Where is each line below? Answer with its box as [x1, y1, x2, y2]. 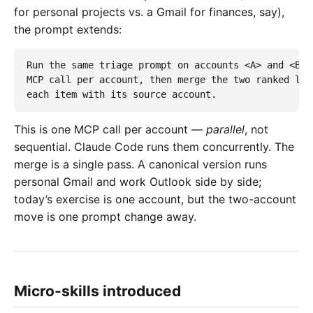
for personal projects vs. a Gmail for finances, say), [14, 5, 284, 20]
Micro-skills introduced [14, 282, 181, 300]
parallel [206, 122, 245, 137]
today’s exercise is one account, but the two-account [14, 192, 296, 207]
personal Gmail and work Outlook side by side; [14, 175, 261, 189]
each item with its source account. [27, 88, 217, 100]
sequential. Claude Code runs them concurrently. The [14, 140, 294, 154]
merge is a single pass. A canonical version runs [14, 157, 267, 172]
